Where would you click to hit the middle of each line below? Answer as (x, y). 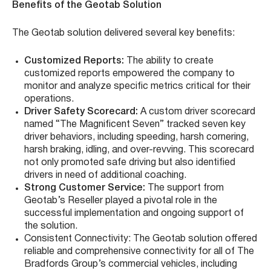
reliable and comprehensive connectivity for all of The (139, 252)
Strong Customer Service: (86, 188)
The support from (186, 188)
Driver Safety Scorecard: (81, 112)
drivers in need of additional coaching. (105, 176)
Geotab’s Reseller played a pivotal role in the (121, 201)
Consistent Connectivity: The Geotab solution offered (141, 239)
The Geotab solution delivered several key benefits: (123, 34)
